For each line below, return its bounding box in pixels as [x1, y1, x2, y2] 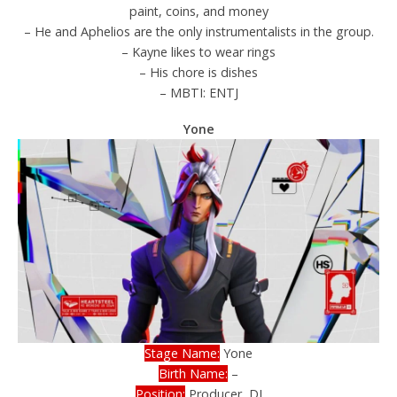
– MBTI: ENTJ [159, 84, 238, 102]
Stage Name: [144, 344, 220, 362]
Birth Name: [159, 364, 228, 382]
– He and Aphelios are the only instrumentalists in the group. [23, 23, 374, 41]
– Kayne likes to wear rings [121, 43, 276, 61]
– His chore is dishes [139, 64, 258, 82]
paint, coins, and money [128, 3, 269, 20]
